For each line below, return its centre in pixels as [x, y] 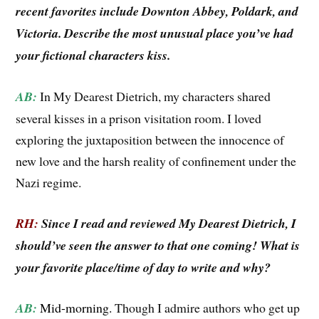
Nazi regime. [49, 182]
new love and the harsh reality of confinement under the [156, 161]
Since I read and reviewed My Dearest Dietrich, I [168, 223]
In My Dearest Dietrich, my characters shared [156, 96]
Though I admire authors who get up [208, 308]
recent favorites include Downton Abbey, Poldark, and [157, 11]
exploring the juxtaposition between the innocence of [150, 139]
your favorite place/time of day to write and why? [143, 267]
